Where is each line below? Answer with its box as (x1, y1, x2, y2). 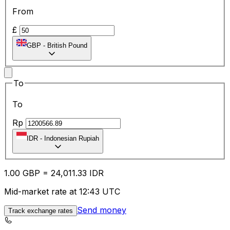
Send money (77, 205, 126, 216)
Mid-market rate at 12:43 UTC (4, 186, 120, 197)
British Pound (47, 41, 87, 49)
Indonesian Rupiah (44, 135, 99, 143)
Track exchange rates (8, 207, 73, 215)
